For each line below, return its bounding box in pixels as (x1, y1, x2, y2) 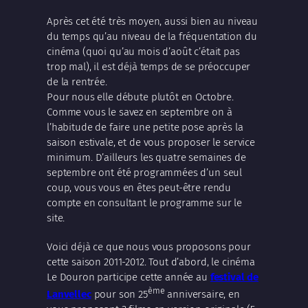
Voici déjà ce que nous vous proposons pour (47, 240, 251, 253)
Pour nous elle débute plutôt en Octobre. (47, 90, 234, 103)
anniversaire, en (164, 287, 240, 300)
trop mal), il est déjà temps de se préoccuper (47, 60, 251, 73)
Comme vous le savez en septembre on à (47, 105, 232, 118)
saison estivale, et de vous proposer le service (47, 135, 255, 148)
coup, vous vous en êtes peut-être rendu (47, 181, 232, 194)
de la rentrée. (47, 75, 107, 88)
